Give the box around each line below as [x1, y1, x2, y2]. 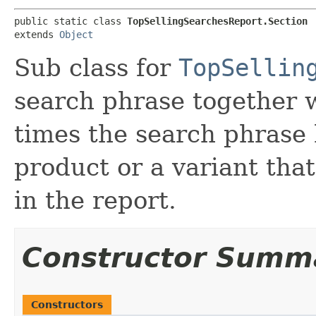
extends [14, 28, 59, 40]
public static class [14, 15, 127, 27]
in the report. [14, 186, 176, 214]
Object [59, 28, 93, 40]
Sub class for [14, 53, 178, 82]
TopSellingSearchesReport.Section [127, 15, 308, 27]
